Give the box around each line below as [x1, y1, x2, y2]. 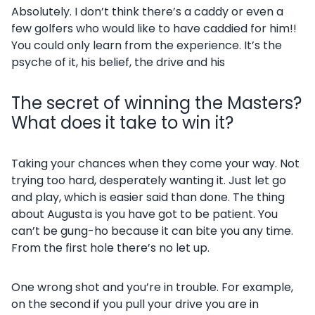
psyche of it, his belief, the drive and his [11, 54, 225, 70]
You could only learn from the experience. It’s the [11, 37, 282, 53]
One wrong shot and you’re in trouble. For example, [11, 279, 293, 295]
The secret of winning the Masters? [11, 91, 302, 115]
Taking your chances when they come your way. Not [11, 155, 300, 172]
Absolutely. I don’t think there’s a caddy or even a [11, 4, 283, 20]
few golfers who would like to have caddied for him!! [11, 20, 297, 37]
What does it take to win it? [11, 111, 233, 134]
